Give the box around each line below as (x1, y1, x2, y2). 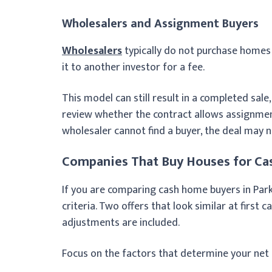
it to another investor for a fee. (62, 58, 205, 76)
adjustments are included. (62, 213, 180, 232)
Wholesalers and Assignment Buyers (62, 13, 259, 34)
